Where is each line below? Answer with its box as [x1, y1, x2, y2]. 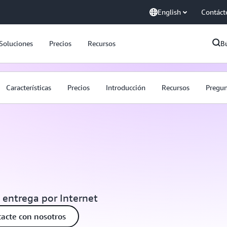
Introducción [106, 83, 145, 92]
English [158, 8, 181, 16]
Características [6, 83, 51, 92]
